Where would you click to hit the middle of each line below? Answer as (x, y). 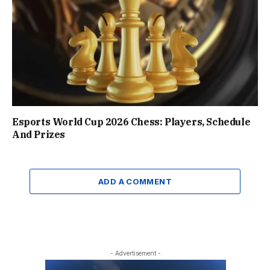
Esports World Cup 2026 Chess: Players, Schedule (131, 122)
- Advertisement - (135, 253)
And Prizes (40, 135)
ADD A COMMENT (135, 182)
